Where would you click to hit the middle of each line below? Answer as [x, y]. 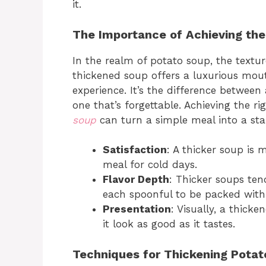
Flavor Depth [136, 180]
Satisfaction [135, 150]
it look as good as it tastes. [169, 224]
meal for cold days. [150, 165]
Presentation [137, 209]
